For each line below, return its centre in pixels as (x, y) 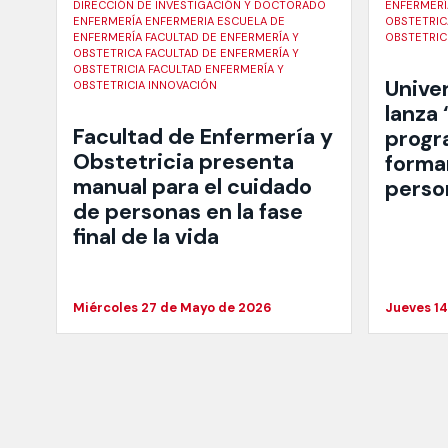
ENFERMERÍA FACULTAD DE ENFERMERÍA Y (186, 37)
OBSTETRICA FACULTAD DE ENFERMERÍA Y (186, 53)
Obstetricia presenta (183, 161)
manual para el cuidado (192, 186)
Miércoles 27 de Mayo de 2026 (172, 307)
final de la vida (146, 236)
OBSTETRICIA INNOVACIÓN (145, 85)
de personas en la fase (188, 211)
